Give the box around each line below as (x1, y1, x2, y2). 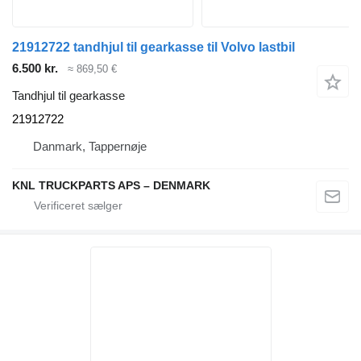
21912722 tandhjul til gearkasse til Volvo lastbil (12, 39, 295, 54)
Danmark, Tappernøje (33, 139, 147, 154)
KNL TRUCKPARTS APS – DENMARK (12, 179, 210, 193)
